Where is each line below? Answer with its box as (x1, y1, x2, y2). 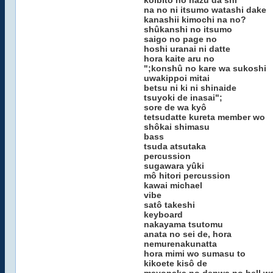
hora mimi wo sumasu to (143, 249, 246, 258)
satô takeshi (143, 200, 195, 210)
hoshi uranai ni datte (143, 44, 230, 54)
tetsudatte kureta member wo (143, 112, 265, 122)
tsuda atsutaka (143, 141, 206, 151)
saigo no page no (143, 34, 217, 44)
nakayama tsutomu (143, 219, 223, 229)
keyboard (143, 210, 183, 219)
